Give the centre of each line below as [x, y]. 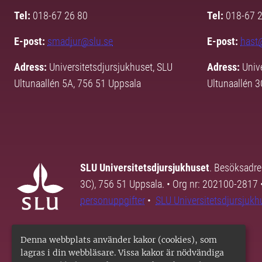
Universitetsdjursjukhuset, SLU [111, 67]
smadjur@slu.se [80, 42]
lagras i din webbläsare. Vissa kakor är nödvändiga [122, 253]
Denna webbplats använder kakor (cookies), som [119, 240]
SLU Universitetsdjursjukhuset [145, 168]
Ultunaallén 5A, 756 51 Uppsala [77, 84]
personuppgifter [113, 201]
